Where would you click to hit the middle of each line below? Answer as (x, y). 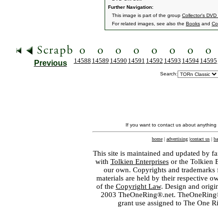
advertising (177, 139)
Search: (169, 74)
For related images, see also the (149, 24)
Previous (50, 63)
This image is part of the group (147, 15)
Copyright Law (138, 186)
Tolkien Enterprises (139, 162)
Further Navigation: (130, 7)
